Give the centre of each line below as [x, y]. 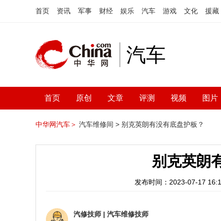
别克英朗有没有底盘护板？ [163, 124]
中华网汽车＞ [56, 124]
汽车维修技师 [128, 214]
